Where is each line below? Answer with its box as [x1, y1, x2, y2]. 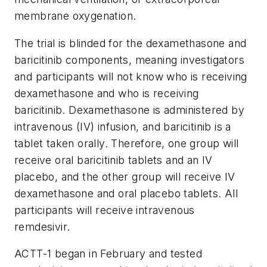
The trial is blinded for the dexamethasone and [14, 36, 247, 49]
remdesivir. [14, 220, 70, 233]
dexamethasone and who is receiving [14, 86, 199, 100]
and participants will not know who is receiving [14, 70, 247, 83]
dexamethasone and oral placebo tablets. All [14, 187, 238, 200]
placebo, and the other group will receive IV [14, 170, 235, 183]
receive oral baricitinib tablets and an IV [14, 153, 213, 166]
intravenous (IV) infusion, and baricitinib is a [14, 120, 231, 133]
